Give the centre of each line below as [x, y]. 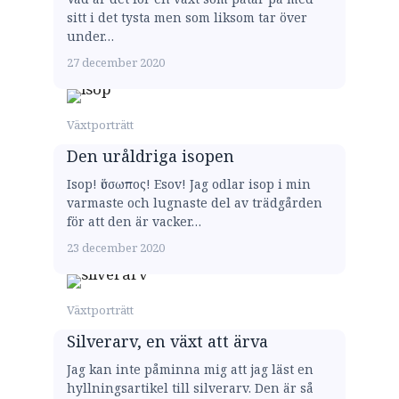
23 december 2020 [116, 247]
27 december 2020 [116, 62]
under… [90, 36]
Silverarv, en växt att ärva [167, 341]
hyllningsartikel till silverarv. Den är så [190, 387]
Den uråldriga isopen [151, 155]
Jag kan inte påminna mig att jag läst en [190, 369]
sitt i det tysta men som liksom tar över [187, 17]
